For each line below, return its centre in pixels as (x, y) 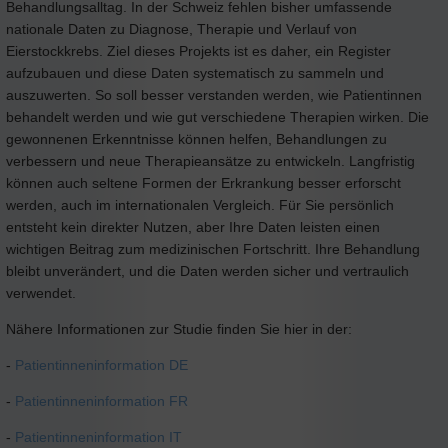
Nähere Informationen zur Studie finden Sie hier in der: (179, 328)
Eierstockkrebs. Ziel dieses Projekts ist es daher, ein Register (198, 50)
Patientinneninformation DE (101, 364)
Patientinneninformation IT (98, 436)
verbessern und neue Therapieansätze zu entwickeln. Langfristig (210, 160)
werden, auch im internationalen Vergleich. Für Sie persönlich (200, 204)
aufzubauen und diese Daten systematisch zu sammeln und (195, 72)
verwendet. (41, 292)
